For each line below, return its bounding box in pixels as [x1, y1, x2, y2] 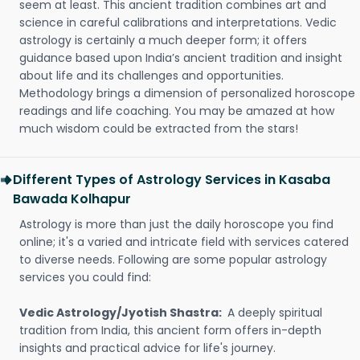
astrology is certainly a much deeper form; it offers [19, 32, 307, 48]
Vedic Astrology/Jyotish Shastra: [19, 305, 224, 321]
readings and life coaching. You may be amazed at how [19, 103, 334, 119]
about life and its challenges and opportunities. [19, 67, 284, 84]
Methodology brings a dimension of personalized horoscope [19, 85, 355, 101]
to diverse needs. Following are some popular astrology [19, 252, 327, 268]
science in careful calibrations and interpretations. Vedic [19, 14, 337, 31]
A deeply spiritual [227, 305, 322, 321]
